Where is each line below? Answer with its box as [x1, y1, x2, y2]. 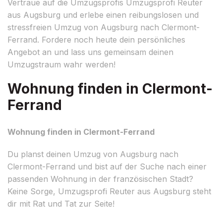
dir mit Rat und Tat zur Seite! [7, 198, 114, 209]
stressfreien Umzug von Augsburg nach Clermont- [7, 22, 200, 32]
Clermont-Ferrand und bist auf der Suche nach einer [7, 161, 207, 171]
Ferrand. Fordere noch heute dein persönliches [7, 34, 185, 45]
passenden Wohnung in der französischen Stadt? [7, 173, 193, 184]
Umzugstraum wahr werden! [7, 59, 115, 69]
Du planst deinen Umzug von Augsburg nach [7, 149, 178, 159]
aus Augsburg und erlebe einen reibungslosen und [7, 9, 199, 20]
